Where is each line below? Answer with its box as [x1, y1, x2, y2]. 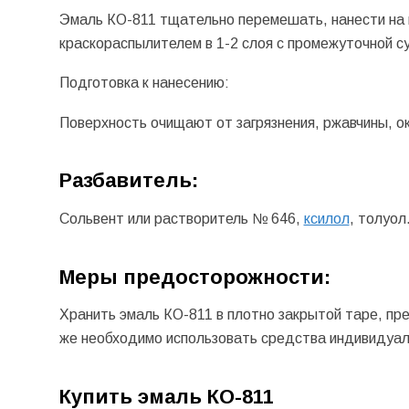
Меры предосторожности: [58, 265, 330, 288]
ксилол [303, 211, 350, 227]
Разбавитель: [58, 169, 204, 193]
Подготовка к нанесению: [58, 75, 233, 91]
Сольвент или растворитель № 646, [58, 211, 304, 227]
